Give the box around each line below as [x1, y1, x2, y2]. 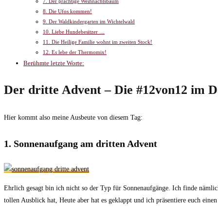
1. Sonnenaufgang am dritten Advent [4, 138, 157, 149]
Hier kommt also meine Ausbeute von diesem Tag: [4, 114, 143, 122]
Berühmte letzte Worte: [23, 60, 84, 67]
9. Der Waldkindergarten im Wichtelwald [43, 18, 135, 25]
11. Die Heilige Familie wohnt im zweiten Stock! [43, 39, 152, 45]
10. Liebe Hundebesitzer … [43, 29, 105, 35]
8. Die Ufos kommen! [43, 8, 92, 15]
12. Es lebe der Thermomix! [43, 49, 107, 55]
